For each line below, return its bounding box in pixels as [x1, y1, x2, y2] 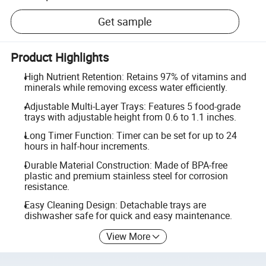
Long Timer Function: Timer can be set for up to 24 [24, 129, 237, 142]
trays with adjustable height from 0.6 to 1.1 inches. [24, 110, 236, 123]
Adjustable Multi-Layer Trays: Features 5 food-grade [24, 99, 240, 113]
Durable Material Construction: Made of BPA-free [24, 158, 227, 172]
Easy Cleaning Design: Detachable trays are [24, 198, 206, 212]
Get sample [98, 14, 153, 29]
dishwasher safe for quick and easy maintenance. [24, 209, 232, 223]
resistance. [24, 179, 69, 193]
